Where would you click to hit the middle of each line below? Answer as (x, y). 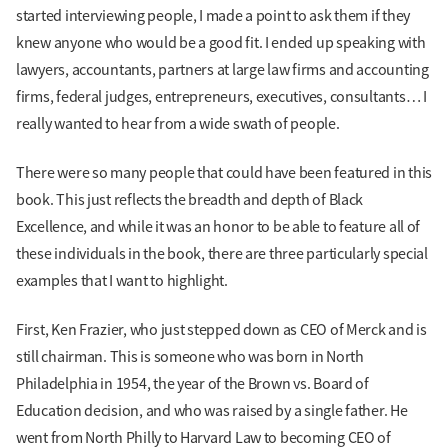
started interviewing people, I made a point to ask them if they (213, 15)
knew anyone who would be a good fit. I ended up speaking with (221, 42)
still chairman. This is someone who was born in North (190, 357)
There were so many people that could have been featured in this (224, 172)
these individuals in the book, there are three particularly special (222, 253)
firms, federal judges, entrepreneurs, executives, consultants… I (221, 96)
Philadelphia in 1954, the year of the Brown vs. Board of (192, 384)
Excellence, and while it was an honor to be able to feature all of (218, 226)
